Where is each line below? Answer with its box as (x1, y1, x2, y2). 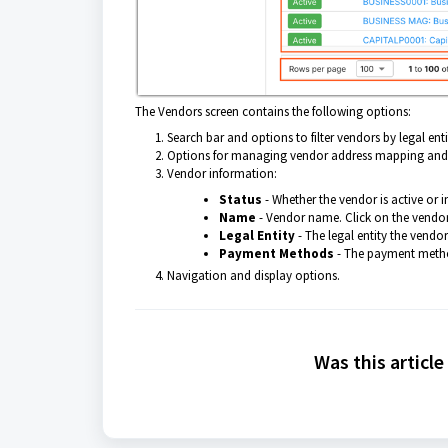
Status (219, 190, 262, 208)
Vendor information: (167, 164, 280, 182)
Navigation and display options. (167, 266, 340, 284)
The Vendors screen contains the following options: (135, 102, 414, 120)
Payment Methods (219, 244, 334, 262)
